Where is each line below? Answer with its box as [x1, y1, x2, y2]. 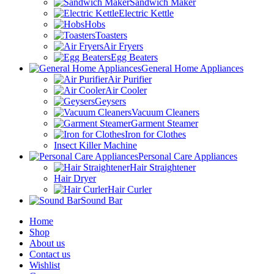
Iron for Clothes [125, 128, 186, 139]
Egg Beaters [111, 51, 158, 62]
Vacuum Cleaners [131, 106, 199, 117]
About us [29, 237, 65, 248]
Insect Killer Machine [54, 139, 137, 150]
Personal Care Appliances [138, 150, 237, 161]
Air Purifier [108, 73, 152, 84]
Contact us [29, 248, 70, 259]
